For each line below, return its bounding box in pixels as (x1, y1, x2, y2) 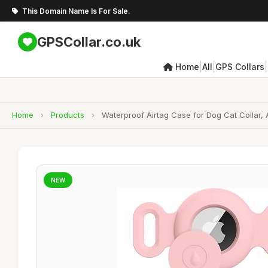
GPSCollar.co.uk (37, 33, 141, 50)
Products (51, 110, 84, 120)
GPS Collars (215, 61, 264, 72)
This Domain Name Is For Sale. (22, 6, 130, 16)
